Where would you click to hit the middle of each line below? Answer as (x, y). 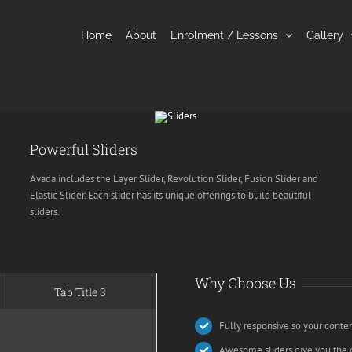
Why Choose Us (246, 282)
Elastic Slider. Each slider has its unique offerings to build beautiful (171, 195)
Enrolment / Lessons (224, 35)
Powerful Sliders (84, 149)
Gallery (325, 35)
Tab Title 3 (80, 291)
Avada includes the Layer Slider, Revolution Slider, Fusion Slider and (174, 178)
